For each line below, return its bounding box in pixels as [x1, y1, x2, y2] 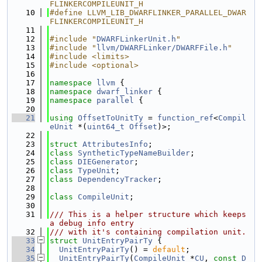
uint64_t [87, 122, 125, 131]
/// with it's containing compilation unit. [50, 227, 246, 236]
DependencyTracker [78, 175, 157, 184]
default [153, 245, 185, 254]
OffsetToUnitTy [78, 113, 143, 122]
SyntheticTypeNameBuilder [78, 149, 190, 157]
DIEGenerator [78, 157, 134, 166]
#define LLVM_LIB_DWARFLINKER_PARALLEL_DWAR [50, 8, 246, 17]
